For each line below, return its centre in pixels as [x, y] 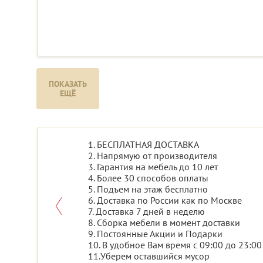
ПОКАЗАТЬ [68, 84]
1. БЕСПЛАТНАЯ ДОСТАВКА [144, 145]
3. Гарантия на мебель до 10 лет [153, 167]
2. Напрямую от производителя [153, 156]
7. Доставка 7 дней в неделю [146, 212]
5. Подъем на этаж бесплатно [148, 189]
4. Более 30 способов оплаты [148, 178]
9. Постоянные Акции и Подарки [155, 234]
